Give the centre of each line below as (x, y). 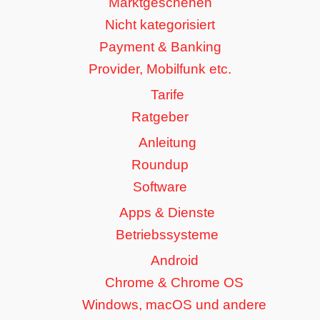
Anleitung (167, 143)
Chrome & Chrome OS (174, 283)
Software (160, 187)
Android (174, 261)
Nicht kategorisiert (160, 25)
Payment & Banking (160, 47)
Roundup (160, 165)
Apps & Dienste (167, 213)
